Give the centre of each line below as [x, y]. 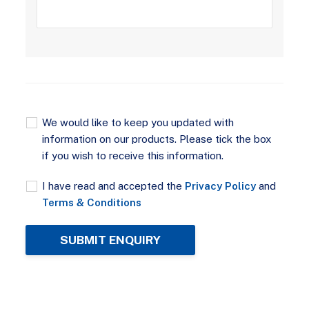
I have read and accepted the [114, 186]
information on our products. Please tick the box [157, 139]
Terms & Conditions [92, 202]
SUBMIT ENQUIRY [111, 240]
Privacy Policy [221, 186]
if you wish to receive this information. [133, 155]
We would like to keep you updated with [138, 122]
